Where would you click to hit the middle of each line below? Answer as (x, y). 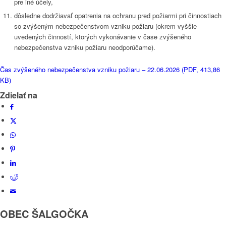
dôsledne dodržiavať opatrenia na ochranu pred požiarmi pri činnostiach (118, 16)
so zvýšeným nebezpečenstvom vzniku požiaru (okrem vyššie (105, 26)
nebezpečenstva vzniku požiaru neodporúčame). (85, 47)
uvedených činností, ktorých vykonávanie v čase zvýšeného (103, 37)
